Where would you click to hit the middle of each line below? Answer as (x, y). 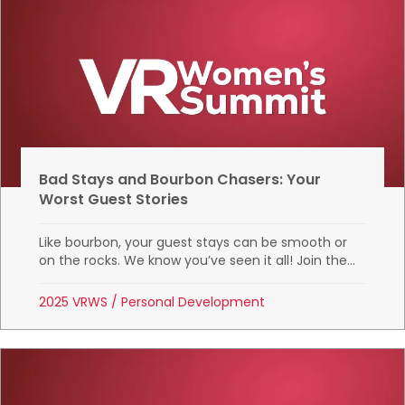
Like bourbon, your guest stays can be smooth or (193, 242)
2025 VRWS (74, 301)
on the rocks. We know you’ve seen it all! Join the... (198, 260)
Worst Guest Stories (114, 199)
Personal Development (193, 301)
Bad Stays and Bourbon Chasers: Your (180, 179)
